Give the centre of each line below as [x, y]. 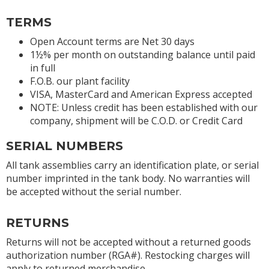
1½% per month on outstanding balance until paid [143, 54]
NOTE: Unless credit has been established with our [144, 107]
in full [43, 68]
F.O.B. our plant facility [80, 81]
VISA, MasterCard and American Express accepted [141, 94]
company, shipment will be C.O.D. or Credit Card [136, 120]
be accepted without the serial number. [94, 191]
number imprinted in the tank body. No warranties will [128, 178]
